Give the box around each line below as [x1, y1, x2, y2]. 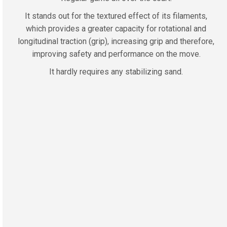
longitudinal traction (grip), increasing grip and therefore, [18, 36, 214, 46]
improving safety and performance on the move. [31, 49, 201, 59]
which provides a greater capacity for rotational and [26, 24, 206, 33]
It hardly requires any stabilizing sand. [49, 67, 183, 77]
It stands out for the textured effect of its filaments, [25, 11, 207, 21]
